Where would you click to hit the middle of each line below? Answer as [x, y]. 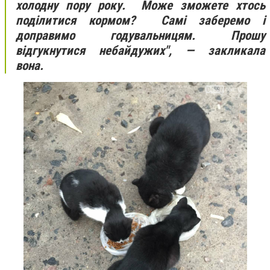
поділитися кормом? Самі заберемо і [140, 20]
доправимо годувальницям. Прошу [140, 35]
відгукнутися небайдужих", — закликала [140, 50]
